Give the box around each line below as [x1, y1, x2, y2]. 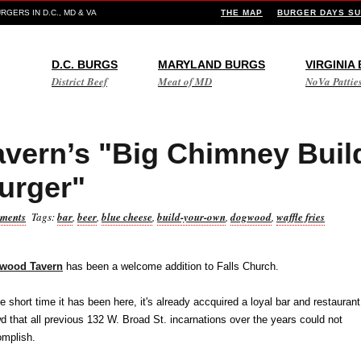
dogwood [230, 210, 272, 224]
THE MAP [221, 8, 263, 17]
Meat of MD [158, 74, 212, 89]
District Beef [52, 74, 107, 89]
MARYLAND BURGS [158, 58, 265, 71]
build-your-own [157, 210, 226, 224]
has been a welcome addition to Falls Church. [63, 260, 279, 272]
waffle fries [276, 210, 325, 224]
